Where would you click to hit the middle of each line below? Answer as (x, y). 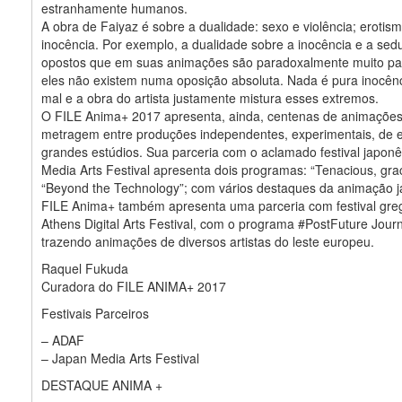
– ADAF (63, 340)
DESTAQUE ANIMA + (102, 385)
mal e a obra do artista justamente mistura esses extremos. (210, 97)
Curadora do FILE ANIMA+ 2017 (134, 286)
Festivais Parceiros (95, 313)
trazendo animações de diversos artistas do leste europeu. (208, 241)
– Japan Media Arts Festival (120, 358)
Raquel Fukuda (85, 268)
